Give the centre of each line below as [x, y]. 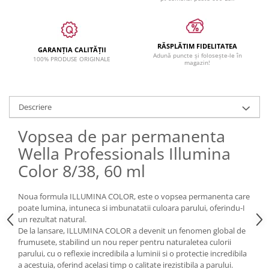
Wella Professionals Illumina [124, 154]
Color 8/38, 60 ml [82, 171]
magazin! [197, 63]
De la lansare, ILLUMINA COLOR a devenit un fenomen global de [132, 231]
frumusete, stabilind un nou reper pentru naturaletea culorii [125, 242]
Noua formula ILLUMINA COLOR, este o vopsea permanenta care [134, 197]
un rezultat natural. [52, 219]
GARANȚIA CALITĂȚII [72, 50]
